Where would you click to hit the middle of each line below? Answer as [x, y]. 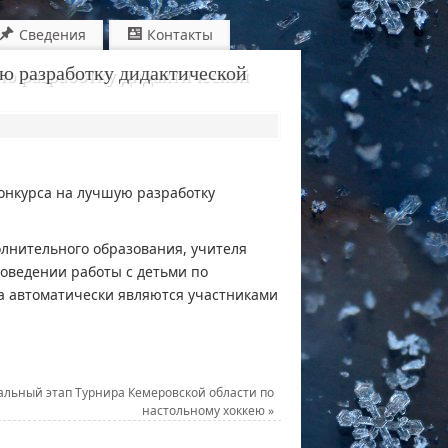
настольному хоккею [204, 411]
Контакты [180, 34]
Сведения [53, 34]
